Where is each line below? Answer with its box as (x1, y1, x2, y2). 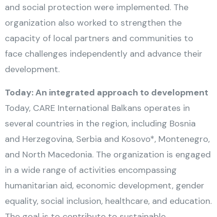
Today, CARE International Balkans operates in (5, 102, 190, 114)
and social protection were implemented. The (5, 1, 188, 13)
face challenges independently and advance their (5, 48, 202, 60)
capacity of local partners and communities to (5, 32, 193, 44)
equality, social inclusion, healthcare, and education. (5, 195, 212, 207)
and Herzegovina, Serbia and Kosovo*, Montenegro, (5, 133, 210, 145)
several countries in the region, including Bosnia (5, 118, 196, 129)
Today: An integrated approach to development (5, 87, 208, 98)
